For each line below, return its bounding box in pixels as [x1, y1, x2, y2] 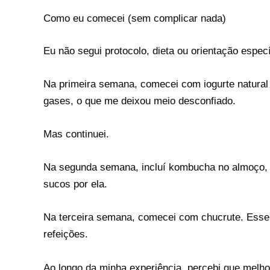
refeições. [43, 228, 88, 240]
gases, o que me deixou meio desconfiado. [43, 95, 236, 107]
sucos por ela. [43, 178, 107, 190]
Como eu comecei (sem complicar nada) [43, 13, 226, 25]
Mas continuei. [43, 128, 109, 140]
